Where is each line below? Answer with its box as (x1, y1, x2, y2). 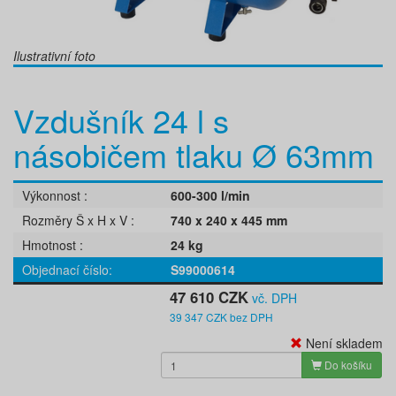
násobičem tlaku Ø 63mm (13, 132, 374, 178)
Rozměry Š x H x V (22, 211, 131, 230)
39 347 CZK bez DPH (170, 309, 274, 325)
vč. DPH (248, 289, 298, 308)
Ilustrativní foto (13, 47, 95, 65)
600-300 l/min (171, 187, 250, 205)
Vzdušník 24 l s (13, 97, 229, 143)
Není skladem (302, 334, 383, 353)
